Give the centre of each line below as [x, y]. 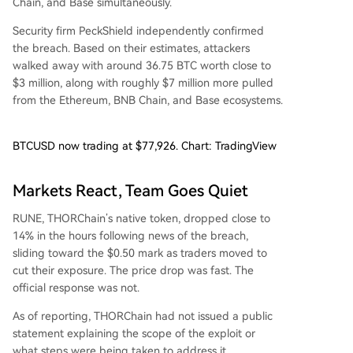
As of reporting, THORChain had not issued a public [143, 316]
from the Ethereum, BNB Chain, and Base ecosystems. [148, 100]
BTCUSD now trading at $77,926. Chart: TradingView [145, 146]
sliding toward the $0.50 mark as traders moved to [140, 253]
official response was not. [76, 288]
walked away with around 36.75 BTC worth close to [142, 65]
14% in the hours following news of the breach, [130, 236]
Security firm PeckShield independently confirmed [138, 31]
